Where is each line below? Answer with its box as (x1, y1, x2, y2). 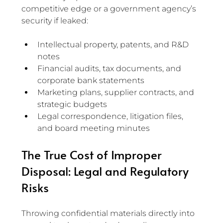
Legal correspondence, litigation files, (37, 111, 185, 121)
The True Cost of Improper (21, 146, 165, 163)
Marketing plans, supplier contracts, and (37, 88, 196, 98)
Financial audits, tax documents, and (37, 64, 183, 74)
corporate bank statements (37, 76, 144, 86)
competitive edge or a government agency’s (21, 4, 198, 14)
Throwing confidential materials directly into (21, 209, 197, 219)
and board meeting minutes (37, 123, 150, 133)
